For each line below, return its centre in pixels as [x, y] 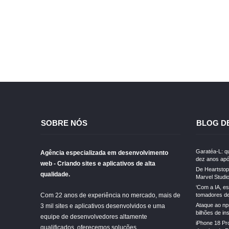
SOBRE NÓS [64, 123]
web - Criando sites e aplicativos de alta [98, 164]
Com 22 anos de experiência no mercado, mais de [110, 195]
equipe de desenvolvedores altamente [94, 217]
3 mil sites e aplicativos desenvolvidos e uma [103, 206]
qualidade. [55, 174]
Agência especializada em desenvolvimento [104, 153]
